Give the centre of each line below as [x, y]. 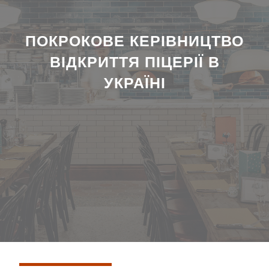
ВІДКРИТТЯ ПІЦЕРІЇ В [134, 62]
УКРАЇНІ [134, 83]
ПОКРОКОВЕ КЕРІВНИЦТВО [134, 41]
